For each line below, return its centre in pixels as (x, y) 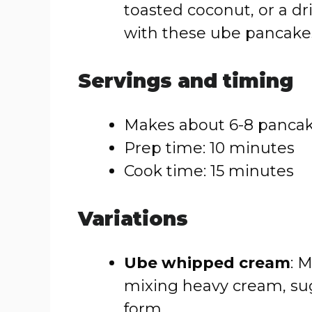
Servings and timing (186, 81)
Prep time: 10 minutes (209, 148)
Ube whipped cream (207, 263)
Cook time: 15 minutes (209, 171)
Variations (133, 219)
